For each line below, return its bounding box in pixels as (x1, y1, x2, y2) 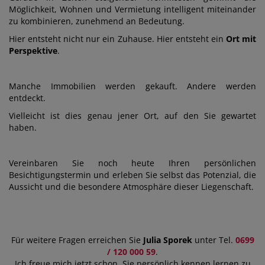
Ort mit (225, 33, 257, 45)
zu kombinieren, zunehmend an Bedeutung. (9, 15, 185, 27)
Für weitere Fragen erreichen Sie (11, 234, 141, 246)
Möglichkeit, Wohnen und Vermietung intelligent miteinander (9, 4, 256, 15)
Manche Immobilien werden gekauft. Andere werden (9, 80, 256, 92)
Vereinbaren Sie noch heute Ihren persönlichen (9, 157, 256, 169)
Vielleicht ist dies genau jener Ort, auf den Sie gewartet (9, 110, 256, 122)
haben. (9, 122, 37, 134)
